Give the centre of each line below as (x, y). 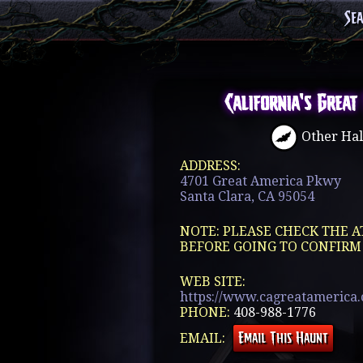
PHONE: (207, 312)
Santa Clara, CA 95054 (247, 196)
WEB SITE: (213, 282)
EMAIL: (204, 338)
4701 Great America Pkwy (261, 181)
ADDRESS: (210, 166)
